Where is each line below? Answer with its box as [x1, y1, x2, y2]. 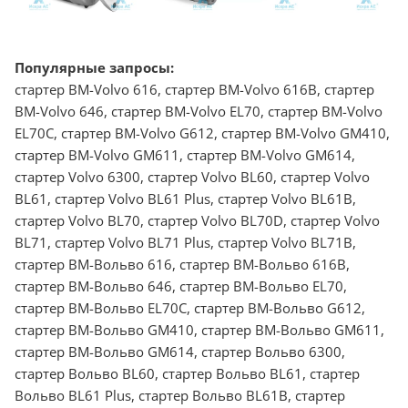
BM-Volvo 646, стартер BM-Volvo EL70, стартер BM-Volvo [15, 102, 382, 121]
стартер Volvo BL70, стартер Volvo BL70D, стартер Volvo [15, 211, 380, 230]
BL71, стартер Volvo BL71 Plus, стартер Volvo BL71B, [15, 233, 360, 252]
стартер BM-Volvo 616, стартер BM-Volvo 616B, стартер [15, 80, 374, 99]
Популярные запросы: [15, 58, 178, 77]
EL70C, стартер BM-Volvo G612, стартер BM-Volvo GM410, [15, 124, 390, 143]
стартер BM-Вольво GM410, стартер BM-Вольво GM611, [15, 321, 384, 340]
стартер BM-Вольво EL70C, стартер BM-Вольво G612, [15, 299, 365, 318]
